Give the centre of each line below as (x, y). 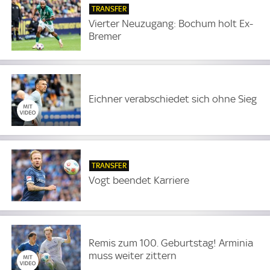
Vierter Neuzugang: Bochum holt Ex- (171, 24)
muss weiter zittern (133, 255)
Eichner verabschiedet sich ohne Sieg (173, 99)
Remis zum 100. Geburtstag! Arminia (171, 243)
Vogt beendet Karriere (139, 181)
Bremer (105, 36)
